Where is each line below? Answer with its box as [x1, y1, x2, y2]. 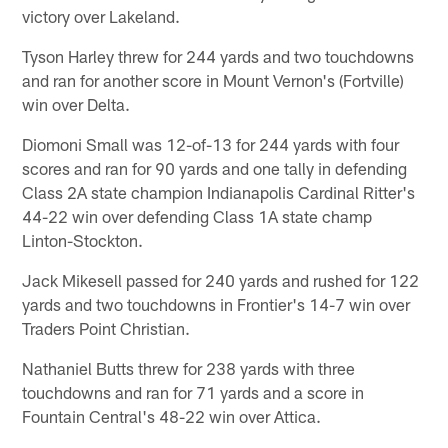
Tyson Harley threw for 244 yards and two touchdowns [22, 45, 415, 66]
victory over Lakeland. [22, 5, 181, 26]
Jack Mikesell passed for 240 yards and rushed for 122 [22, 269, 420, 290]
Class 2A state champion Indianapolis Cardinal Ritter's [22, 181, 416, 202]
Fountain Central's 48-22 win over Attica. [22, 405, 322, 426]
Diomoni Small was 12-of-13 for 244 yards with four [22, 133, 400, 154]
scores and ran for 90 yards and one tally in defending [22, 157, 408, 178]
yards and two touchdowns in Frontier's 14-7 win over [22, 293, 411, 314]
